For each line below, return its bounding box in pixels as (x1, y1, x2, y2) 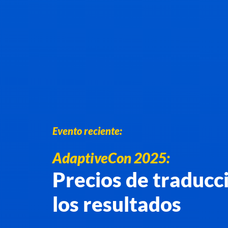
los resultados (52, 192, 181, 217)
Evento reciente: (52, 125, 122, 137)
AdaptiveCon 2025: (52, 149, 170, 167)
